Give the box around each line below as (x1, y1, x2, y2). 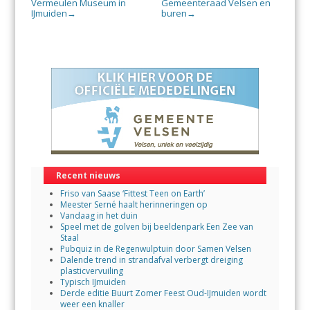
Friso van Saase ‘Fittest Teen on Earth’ (60, 187, 205, 199)
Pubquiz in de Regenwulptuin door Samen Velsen (60, 242, 251, 255)
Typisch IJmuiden (60, 275, 126, 288)
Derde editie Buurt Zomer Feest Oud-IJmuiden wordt (60, 286, 266, 299)
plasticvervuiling (60, 264, 123, 277)
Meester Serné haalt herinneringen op (60, 198, 208, 210)
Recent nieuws (55, 170, 120, 182)
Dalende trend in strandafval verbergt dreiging (60, 253, 243, 266)
